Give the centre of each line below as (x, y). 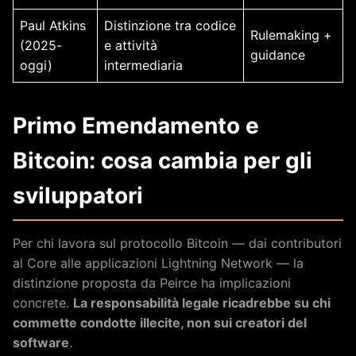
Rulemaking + (291, 35)
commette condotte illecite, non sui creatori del (160, 322)
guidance (278, 54)
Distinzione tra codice (170, 25)
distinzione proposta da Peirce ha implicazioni (152, 282)
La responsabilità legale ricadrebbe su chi (202, 302)
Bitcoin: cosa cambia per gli (163, 160)
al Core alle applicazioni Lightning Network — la (158, 263)
